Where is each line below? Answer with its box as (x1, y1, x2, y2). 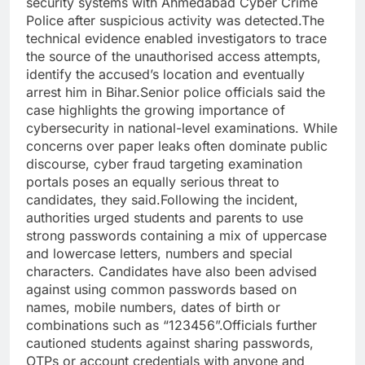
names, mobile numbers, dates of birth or (26, 299, 280, 316)
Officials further (222, 317, 317, 334)
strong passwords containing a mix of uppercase (26, 227, 327, 244)
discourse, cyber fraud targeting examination (26, 156, 302, 173)
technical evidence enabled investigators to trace (26, 30, 327, 47)
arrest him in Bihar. (26, 84, 140, 101)
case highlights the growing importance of (26, 102, 285, 119)
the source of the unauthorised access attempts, (26, 48, 321, 65)
